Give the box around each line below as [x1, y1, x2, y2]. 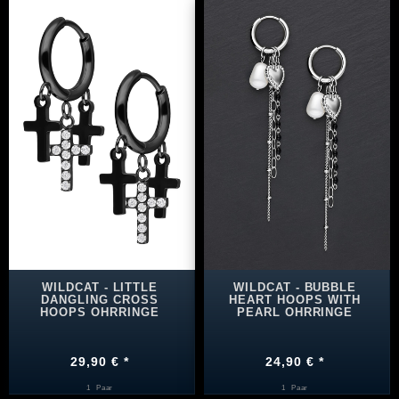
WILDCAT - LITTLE [41, 280, 159, 294]
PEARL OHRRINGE [236, 305, 354, 319]
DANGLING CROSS [41, 292, 159, 306]
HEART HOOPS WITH [229, 292, 361, 306]
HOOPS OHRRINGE [40, 305, 159, 319]
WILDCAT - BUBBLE [232, 280, 357, 294]
